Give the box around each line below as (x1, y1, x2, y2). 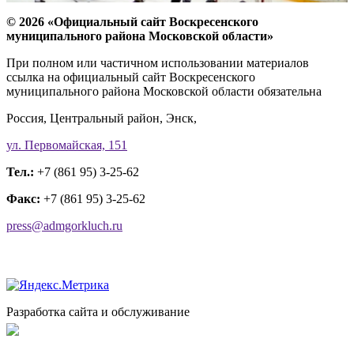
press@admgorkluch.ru (6, 218, 122, 232)
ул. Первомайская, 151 (6, 137, 127, 152)
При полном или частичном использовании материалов (6, 55, 309, 70)
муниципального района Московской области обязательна (6, 84, 322, 98)
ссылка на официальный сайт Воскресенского (6, 70, 255, 84)
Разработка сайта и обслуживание (6, 304, 190, 318)
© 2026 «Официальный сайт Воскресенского (6, 14, 258, 28)
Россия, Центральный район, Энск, (6, 111, 197, 125)
